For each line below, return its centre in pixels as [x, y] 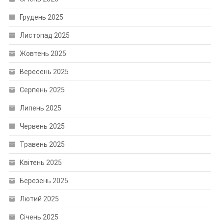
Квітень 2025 [41, 163]
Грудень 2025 [41, 17]
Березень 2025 [44, 181]
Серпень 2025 [42, 90]
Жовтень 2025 [43, 54]
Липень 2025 [40, 108]
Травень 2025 [42, 145]
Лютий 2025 [39, 199]
